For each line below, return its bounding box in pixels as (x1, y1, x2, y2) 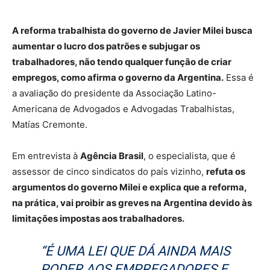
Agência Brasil (80, 150, 143, 162)
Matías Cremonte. (12, 119, 87, 131)
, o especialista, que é (143, 150, 236, 162)
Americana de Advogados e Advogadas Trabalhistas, (12, 103, 234, 115)
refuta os (206, 166, 245, 178)
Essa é (224, 72, 254, 84)
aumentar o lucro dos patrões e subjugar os (12, 40, 200, 52)
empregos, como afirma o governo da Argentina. (12, 72, 224, 84)
